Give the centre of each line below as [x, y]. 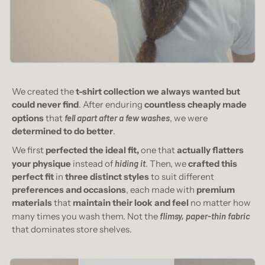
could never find [45, 105]
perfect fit [33, 177]
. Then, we [167, 164]
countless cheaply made [195, 105]
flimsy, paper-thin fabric [205, 216]
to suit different [182, 177]
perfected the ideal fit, [93, 150]
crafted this [213, 164]
